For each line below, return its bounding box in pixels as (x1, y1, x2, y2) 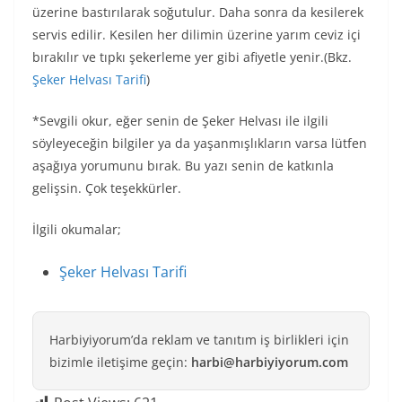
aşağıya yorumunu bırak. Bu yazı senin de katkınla (32, 156, 334, 174)
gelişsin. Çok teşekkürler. (32, 179, 181, 197)
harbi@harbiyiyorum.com (191, 353, 348, 371)
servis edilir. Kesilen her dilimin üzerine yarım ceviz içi (32, 25, 361, 43)
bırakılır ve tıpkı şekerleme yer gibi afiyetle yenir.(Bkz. (32, 48, 352, 66)
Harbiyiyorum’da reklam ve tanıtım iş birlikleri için (49, 330, 349, 348)
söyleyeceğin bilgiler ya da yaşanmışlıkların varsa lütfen (32, 134, 367, 152)
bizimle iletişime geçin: (49, 353, 191, 371)
